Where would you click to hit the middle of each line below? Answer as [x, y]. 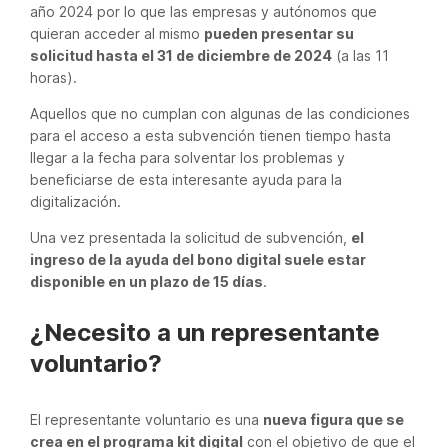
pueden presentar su [279, 33]
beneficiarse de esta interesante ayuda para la [186, 179]
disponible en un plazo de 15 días [146, 281]
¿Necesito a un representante [205, 332]
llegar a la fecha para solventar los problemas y [187, 157]
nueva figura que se [333, 419]
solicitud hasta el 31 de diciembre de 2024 [181, 55]
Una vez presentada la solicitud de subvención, [190, 237]
